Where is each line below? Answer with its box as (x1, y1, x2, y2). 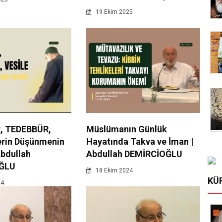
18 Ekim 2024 (94, 167, 133, 174)
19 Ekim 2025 (94, 8, 133, 16)
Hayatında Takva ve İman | (86, 136, 193, 147)
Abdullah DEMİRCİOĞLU (86, 149, 182, 160)
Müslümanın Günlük (86, 124, 167, 135)
